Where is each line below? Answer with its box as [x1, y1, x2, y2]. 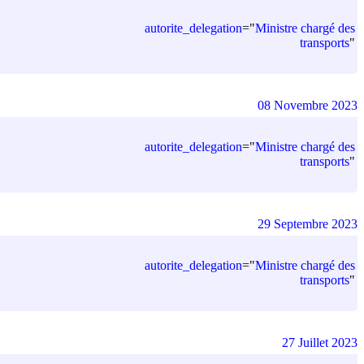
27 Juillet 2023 [282, 335, 357, 349]
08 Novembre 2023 [258, 97, 357, 112]
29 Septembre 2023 [258, 216, 357, 231]
